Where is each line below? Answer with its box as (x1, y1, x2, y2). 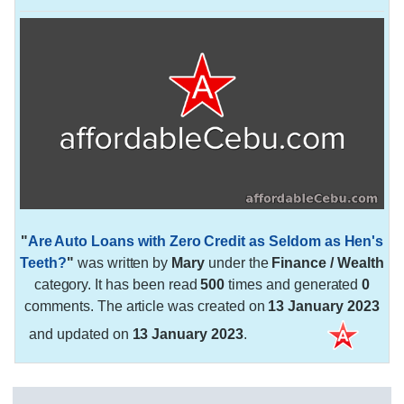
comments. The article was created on (24, 298, 269, 314)
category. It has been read (33, 276, 201, 292)
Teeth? (20, 254, 67, 271)
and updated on (29, 326, 133, 342)
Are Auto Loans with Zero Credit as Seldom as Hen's (27, 233, 384, 249)
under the (205, 254, 272, 271)
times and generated (225, 276, 363, 292)
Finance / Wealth (271, 254, 384, 271)
